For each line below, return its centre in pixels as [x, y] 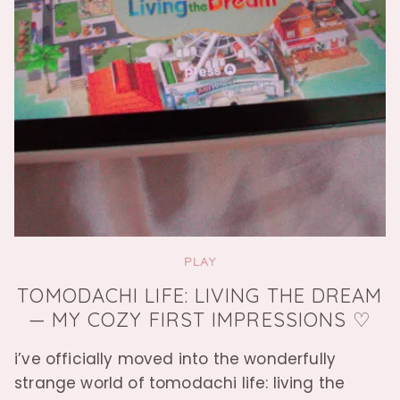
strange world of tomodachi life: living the [180, 383]
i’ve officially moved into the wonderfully [175, 358]
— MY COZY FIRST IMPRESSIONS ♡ [200, 319]
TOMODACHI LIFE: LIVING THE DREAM [200, 295]
